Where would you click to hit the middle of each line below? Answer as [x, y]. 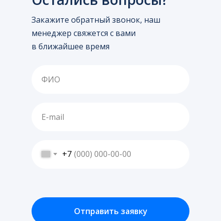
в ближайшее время [71, 46]
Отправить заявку [110, 211]
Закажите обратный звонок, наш [96, 19]
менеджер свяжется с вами [84, 33]
